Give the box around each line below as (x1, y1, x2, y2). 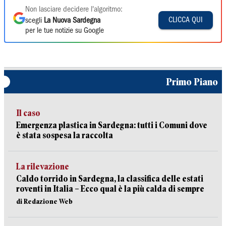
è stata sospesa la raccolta (16, 131, 113, 140)
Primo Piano (166, 76, 218, 87)
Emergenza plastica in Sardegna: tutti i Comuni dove (16, 121, 207, 130)
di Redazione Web (16, 197, 73, 205)
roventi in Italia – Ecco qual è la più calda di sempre (16, 184, 204, 194)
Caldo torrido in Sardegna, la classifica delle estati (16, 174, 203, 184)
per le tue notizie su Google (25, 27, 104, 34)
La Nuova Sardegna (44, 17, 100, 24)
